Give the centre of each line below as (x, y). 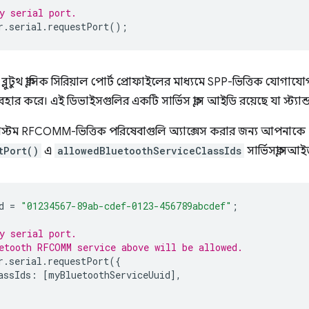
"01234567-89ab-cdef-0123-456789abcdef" (126, 206)
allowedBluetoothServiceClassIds (149, 151)
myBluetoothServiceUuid (109, 275)
